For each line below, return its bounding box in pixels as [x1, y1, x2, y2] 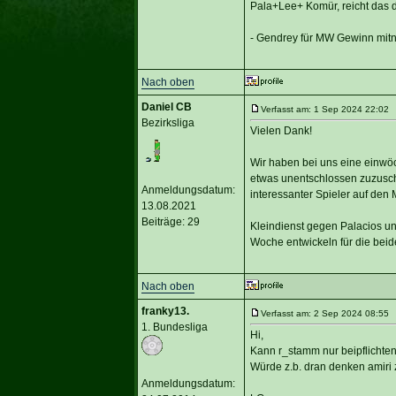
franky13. [141, 304, 189, 317]
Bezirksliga [141, 116, 194, 129]
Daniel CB [141, 100, 192, 113]
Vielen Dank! [249, 124, 312, 137]
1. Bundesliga [141, 320, 208, 333]
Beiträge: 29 [141, 215, 200, 228]
